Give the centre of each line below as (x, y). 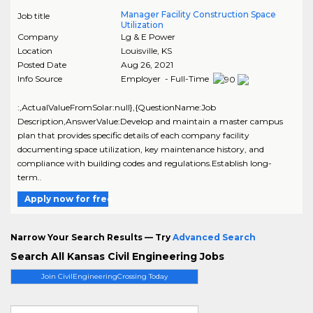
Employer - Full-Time (166, 79)
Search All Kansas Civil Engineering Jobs (117, 257)
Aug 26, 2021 (147, 65)
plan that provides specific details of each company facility (133, 136)
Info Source (40, 79)
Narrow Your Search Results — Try (92, 238)
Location (35, 51)
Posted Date (42, 65)
